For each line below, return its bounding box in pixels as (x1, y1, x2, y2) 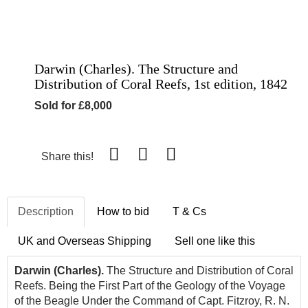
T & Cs (173, 205, 206, 217)
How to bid (97, 205, 149, 217)
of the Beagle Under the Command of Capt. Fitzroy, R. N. (14, 294, 289, 307)
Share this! (41, 150, 96, 162)
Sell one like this (175, 234, 255, 247)
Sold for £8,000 (34, 99, 112, 111)
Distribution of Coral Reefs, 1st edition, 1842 (34, 76, 287, 91)
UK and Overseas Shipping (18, 234, 151, 247)
